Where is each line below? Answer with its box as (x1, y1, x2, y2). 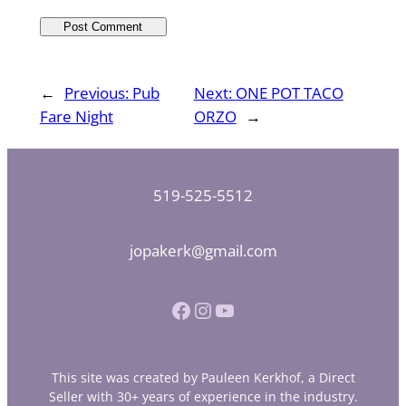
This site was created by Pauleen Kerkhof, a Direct (51, 369, 355, 387)
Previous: (63, 82, 132, 103)
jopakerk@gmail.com (129, 239, 277, 261)
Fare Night (39, 105, 113, 127)
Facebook (169, 294, 181, 324)
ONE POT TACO (235, 82, 343, 103)
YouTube (213, 294, 225, 324)
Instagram (191, 294, 211, 324)
